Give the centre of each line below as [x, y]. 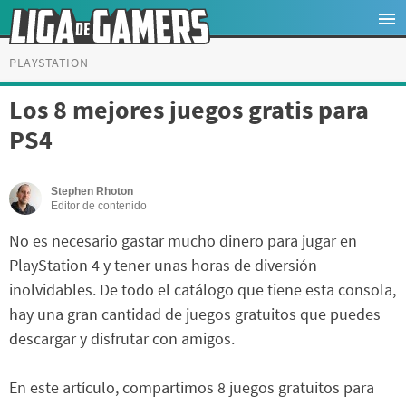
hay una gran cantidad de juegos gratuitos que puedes [195, 314]
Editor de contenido [99, 206]
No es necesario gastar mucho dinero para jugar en [183, 241]
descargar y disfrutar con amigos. [122, 339]
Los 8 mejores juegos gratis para [189, 110]
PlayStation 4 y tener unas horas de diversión [163, 266]
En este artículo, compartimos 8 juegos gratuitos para [192, 388]
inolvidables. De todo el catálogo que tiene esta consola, [203, 290]
